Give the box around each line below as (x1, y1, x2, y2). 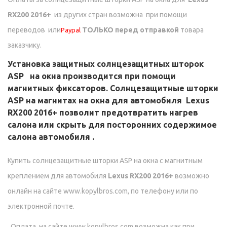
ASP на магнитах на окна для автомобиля (8, 96, 184, 105)
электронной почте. (8, 202, 74, 211)
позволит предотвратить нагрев (59, 108, 198, 118)
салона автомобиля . (8, 132, 96, 142)
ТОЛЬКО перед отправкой (82, 26, 180, 34)
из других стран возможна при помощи (51, 11, 187, 19)
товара (180, 26, 204, 34)
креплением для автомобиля (8, 172, 108, 180)
